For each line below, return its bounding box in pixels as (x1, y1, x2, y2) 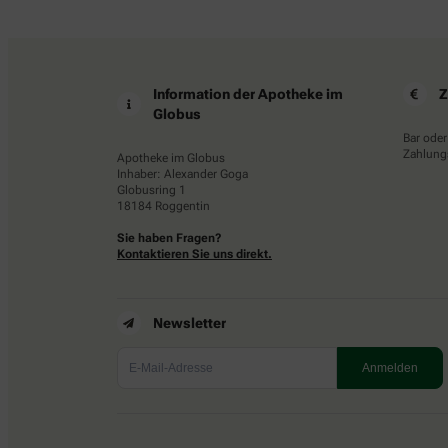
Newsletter (153, 315, 226, 332)
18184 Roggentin (117, 199, 210, 214)
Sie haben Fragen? (117, 231, 222, 246)
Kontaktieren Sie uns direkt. (117, 247, 272, 262)
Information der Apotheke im (153, 86, 343, 103)
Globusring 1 (117, 183, 186, 198)
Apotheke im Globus (117, 151, 225, 166)
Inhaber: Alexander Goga (117, 167, 248, 182)
